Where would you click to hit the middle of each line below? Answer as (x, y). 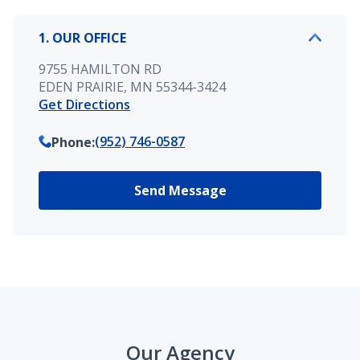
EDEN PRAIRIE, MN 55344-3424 (132, 87)
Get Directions (84, 105)
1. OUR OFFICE (82, 38)
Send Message (180, 191)
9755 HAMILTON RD (100, 70)
